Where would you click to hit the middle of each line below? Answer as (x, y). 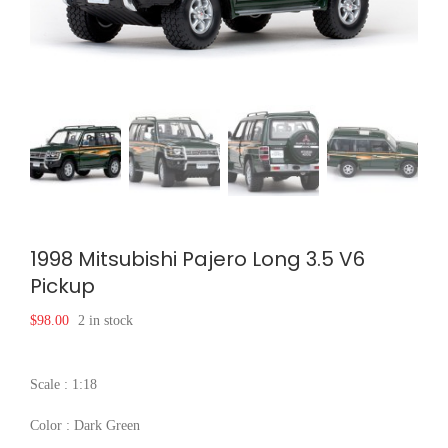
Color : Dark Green (85, 425)
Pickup (62, 285)
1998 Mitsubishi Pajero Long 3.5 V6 (197, 258)
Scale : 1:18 (63, 384)
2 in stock (105, 320)
